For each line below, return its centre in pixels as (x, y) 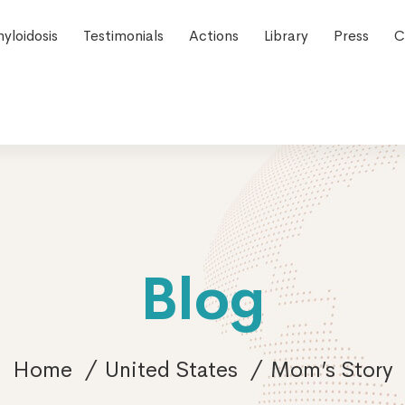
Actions (213, 36)
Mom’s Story (331, 370)
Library (286, 36)
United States (171, 370)
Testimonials (123, 36)
